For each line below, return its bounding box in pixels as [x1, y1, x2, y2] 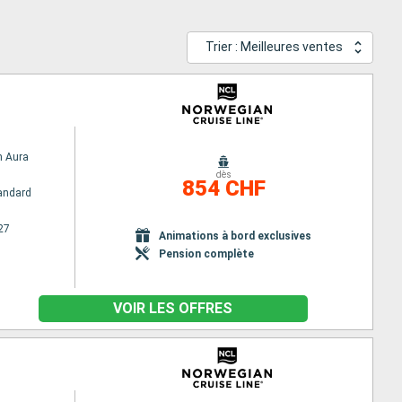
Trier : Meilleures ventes [205, 39, 343, 55]
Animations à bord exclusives [159, 229, 312, 242]
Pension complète [159, 247, 255, 260]
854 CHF [181, 175, 266, 201]
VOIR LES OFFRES [113, 300, 232, 317]
